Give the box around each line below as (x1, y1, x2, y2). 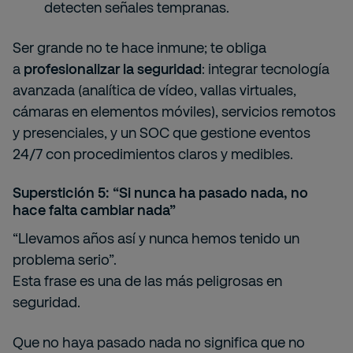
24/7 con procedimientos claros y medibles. (13, 145, 293, 162)
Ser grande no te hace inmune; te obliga (13, 39, 266, 56)
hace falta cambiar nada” (13, 201, 176, 218)
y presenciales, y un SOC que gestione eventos (13, 124, 310, 141)
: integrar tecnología (202, 60, 329, 77)
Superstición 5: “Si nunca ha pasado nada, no (13, 184, 308, 201)
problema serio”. (13, 251, 117, 268)
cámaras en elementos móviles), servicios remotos (13, 102, 336, 120)
